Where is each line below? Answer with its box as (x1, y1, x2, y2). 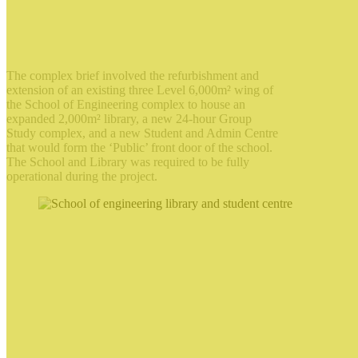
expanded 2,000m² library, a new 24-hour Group (6, 112, 252, 126)
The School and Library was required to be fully (6, 155, 249, 169)
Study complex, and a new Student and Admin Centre (6, 126, 278, 141)
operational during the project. (6, 169, 157, 184)
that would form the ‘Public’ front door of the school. (6, 141, 272, 155)
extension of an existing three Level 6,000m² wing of (6, 83, 273, 97)
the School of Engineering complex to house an (6, 97, 245, 112)
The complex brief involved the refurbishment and (6, 69, 259, 83)
